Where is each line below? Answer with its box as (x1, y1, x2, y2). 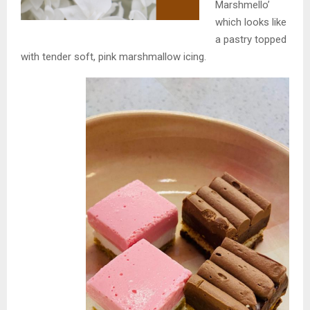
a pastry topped (215, 33, 286, 46)
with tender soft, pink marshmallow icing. (21, 51, 206, 64)
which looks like (215, 16, 286, 29)
